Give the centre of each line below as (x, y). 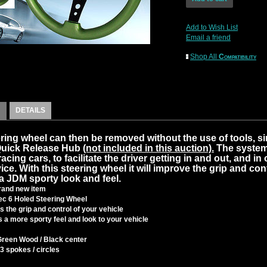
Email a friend (208, 38)
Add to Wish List (212, 27)
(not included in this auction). (148, 148)
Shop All (204, 57)
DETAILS (30, 110)
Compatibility (237, 57)
